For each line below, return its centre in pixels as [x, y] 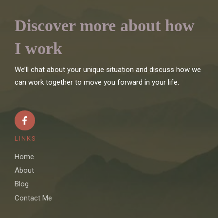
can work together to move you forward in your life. [97, 82]
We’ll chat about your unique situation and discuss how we [108, 69]
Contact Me [33, 198]
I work [38, 49]
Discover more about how [105, 26]
